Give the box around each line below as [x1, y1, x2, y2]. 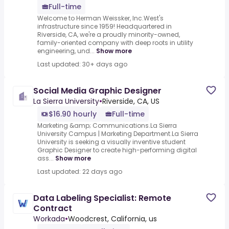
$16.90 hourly [49, 109, 97, 120]
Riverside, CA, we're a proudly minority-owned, [37, 30, 180, 39]
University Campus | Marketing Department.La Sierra [37, 129, 198, 139]
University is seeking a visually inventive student [37, 138, 186, 147]
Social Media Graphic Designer [33, 85, 162, 97]
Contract [33, 202, 72, 215]
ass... [37, 154, 54, 163]
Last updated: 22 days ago [37, 167, 122, 176]
